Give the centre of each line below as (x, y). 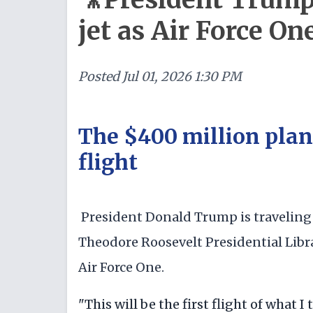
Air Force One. (121, 267)
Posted (99, 77)
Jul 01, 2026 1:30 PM (182, 77)
